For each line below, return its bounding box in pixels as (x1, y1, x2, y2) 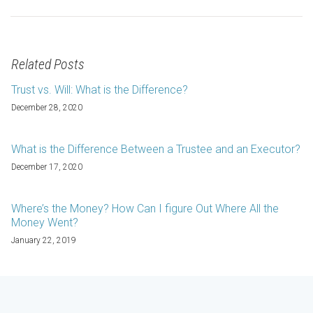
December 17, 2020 (11, 162, 82, 172)
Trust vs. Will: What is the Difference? (11, 83, 188, 96)
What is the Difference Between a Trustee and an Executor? (11, 143, 300, 156)
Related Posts (11, 56, 85, 73)
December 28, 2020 (11, 103, 82, 112)
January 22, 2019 (11, 235, 76, 245)
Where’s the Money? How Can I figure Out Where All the (11, 202, 279, 215)
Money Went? (11, 216, 78, 229)
